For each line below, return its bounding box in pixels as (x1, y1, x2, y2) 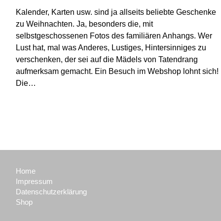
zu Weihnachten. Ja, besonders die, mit (16, 20, 153, 28)
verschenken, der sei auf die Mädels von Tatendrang (16, 55, 198, 64)
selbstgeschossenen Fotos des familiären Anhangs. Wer (16, 32, 213, 40)
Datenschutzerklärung (16, 187, 87, 196)
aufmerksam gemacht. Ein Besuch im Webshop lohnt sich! (16, 67, 219, 75)
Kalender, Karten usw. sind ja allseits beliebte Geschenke (16, 8, 217, 16)
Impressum (16, 177, 53, 185)
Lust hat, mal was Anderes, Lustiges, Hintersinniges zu (16, 43, 207, 52)
